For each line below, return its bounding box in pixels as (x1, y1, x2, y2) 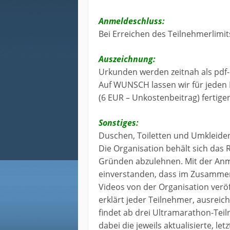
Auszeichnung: (99, 53, 156, 65)
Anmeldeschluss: (99, 15, 165, 27)
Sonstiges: (99, 117, 139, 129)
